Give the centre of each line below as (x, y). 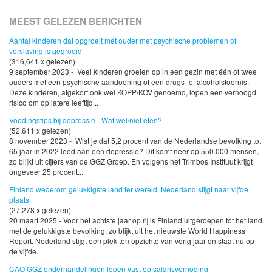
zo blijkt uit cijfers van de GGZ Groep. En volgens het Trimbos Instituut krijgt (131, 161)
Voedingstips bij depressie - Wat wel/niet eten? (86, 120)
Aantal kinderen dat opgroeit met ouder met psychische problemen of (123, 40)
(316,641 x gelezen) (42, 61)
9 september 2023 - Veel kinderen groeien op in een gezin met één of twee (133, 71)
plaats (19, 199)
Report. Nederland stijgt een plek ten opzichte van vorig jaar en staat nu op (132, 240)
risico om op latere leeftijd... (54, 102)
